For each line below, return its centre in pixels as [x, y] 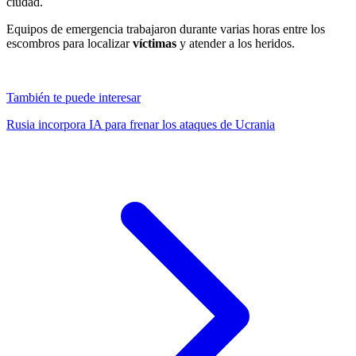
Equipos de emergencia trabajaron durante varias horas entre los [166, 29]
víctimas [156, 43]
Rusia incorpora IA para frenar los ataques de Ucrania [141, 124]
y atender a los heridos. [237, 43]
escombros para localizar [70, 43]
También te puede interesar [74, 97]
